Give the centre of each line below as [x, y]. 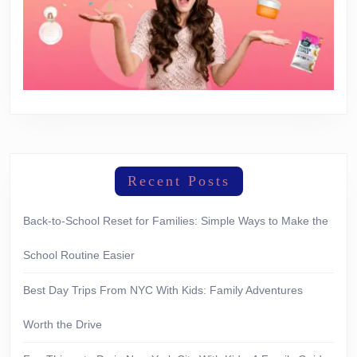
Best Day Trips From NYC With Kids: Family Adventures [163, 290]
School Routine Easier [79, 255]
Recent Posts [178, 181]
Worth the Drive [63, 324]
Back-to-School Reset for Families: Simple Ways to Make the [176, 221]
